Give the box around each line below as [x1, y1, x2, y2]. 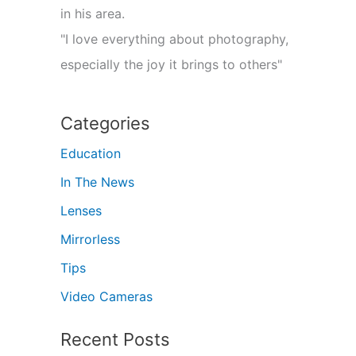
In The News [60, 174, 134, 190]
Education [60, 145, 121, 161]
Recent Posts [60, 329, 170, 350]
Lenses [60, 203, 102, 219]
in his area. [60, 6, 125, 21]
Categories [60, 113, 150, 133]
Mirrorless [60, 231, 120, 247]
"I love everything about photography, [60, 31, 288, 47]
